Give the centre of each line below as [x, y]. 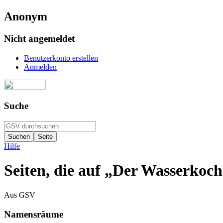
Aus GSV [20, 195]
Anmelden [40, 67]
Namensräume [34, 214]
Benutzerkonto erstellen [61, 58]
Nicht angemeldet [39, 38]
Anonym [26, 16]
